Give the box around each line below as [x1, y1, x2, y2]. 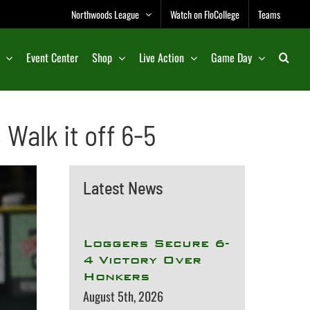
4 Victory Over [82, 253, 201, 267]
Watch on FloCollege [170, 6, 239, 21]
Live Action [139, 49, 184, 66]
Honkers [82, 269, 149, 284]
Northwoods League [71, 6, 139, 21]
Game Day [211, 49, 252, 66]
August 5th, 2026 [82, 287, 163, 305]
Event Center [26, 49, 78, 66]
